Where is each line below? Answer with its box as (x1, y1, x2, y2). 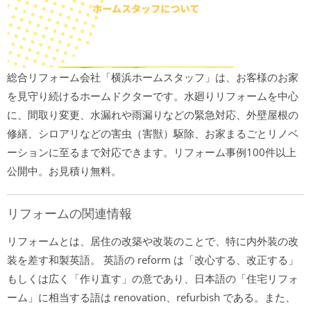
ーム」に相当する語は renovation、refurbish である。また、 (7, 290, 296, 304)
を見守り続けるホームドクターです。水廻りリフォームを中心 (7, 89, 299, 103)
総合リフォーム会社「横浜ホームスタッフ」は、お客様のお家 (7, 70, 299, 84)
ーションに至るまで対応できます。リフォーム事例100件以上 (7, 145, 296, 159)
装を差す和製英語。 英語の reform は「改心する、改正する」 (7, 253, 299, 267)
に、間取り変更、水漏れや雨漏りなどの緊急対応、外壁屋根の (7, 108, 299, 121)
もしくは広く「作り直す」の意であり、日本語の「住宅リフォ (7, 271, 299, 285)
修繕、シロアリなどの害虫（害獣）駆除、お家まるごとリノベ (7, 126, 299, 140)
